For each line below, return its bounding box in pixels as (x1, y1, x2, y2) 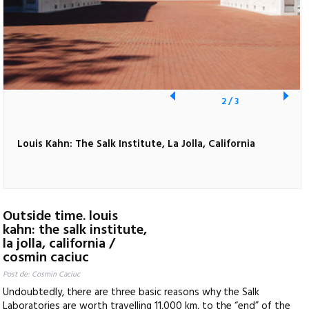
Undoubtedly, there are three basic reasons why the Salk (3, 284, 260, 301)
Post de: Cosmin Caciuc (3, 268, 81, 281)
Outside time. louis (3, 206, 119, 228)
